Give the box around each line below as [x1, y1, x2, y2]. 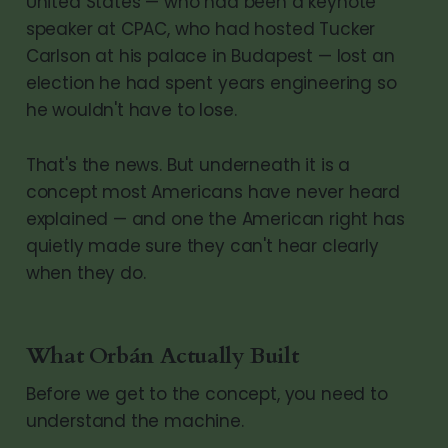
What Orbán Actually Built [25, 340, 299, 371]
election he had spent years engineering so [25, 70, 397, 95]
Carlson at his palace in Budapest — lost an [25, 43, 395, 68]
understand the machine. [25, 408, 244, 433]
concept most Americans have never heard [25, 179, 401, 204]
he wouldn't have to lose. [25, 97, 237, 122]
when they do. [25, 260, 146, 285]
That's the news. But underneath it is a [25, 152, 351, 177]
